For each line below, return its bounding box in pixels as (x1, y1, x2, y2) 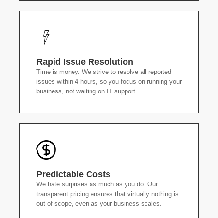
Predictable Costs (36, 169, 110, 179)
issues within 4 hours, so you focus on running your (36, 78, 182, 85)
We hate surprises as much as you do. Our (36, 181, 158, 188)
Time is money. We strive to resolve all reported (36, 68, 171, 75)
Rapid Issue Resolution (36, 57, 133, 67)
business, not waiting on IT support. (36, 88, 137, 95)
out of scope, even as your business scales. (36, 200, 162, 207)
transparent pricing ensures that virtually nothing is (36, 190, 179, 198)
